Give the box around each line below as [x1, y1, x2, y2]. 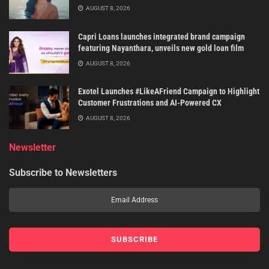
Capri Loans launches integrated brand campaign [78, 31, 245, 41]
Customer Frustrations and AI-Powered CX [78, 98, 222, 108]
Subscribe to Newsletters [9, 166, 117, 178]
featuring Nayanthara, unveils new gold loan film [78, 43, 244, 53]
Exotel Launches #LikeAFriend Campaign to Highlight [78, 86, 259, 97]
